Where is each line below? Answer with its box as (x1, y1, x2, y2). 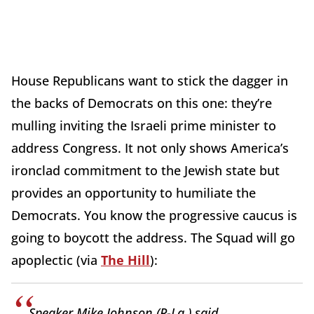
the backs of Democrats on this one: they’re (11, 95, 272, 112)
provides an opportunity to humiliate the (11, 184, 256, 202)
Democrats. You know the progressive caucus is (11, 207, 297, 224)
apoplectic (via (11, 252, 101, 269)
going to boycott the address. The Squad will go (11, 229, 295, 247)
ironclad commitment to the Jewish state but (11, 162, 280, 179)
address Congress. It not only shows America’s (11, 139, 289, 157)
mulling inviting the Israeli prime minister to (11, 117, 276, 135)
